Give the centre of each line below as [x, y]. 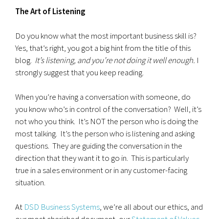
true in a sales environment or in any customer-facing [101, 170]
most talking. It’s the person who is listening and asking [105, 133]
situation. [31, 182]
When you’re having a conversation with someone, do [103, 97]
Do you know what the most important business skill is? [107, 36]
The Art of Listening [51, 11]
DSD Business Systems [62, 207]
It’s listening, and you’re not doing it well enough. [115, 60]
